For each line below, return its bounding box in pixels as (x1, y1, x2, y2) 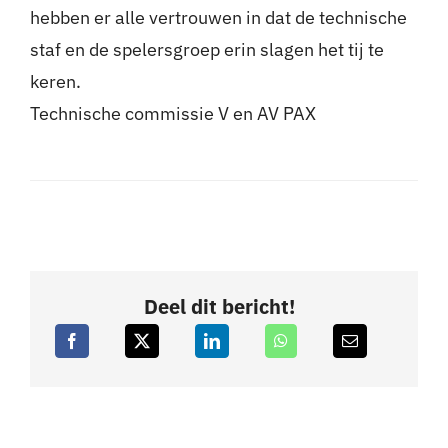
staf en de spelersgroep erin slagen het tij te (29, 38, 384, 62)
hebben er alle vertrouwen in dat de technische (29, 6, 407, 30)
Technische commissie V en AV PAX (29, 102, 316, 126)
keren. (29, 70, 81, 94)
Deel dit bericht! (143, 293, 295, 321)
